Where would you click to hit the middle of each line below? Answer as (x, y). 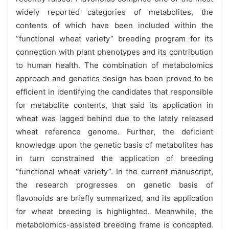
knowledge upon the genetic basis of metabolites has (114, 145)
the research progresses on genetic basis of (114, 185)
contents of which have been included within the (114, 25)
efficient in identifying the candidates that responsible (114, 91)
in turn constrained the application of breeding (114, 158)
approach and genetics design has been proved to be (114, 78)
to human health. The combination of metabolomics (114, 65)
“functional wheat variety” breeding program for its (114, 38)
